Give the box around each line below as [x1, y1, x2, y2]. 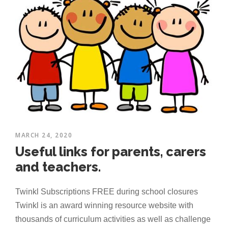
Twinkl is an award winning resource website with [15, 201, 193, 210]
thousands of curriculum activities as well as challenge [15, 215, 211, 224]
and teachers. [15, 159, 101, 175]
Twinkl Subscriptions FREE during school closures [15, 187, 198, 196]
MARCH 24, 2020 [15, 131, 72, 140]
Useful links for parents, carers [15, 144, 206, 160]
